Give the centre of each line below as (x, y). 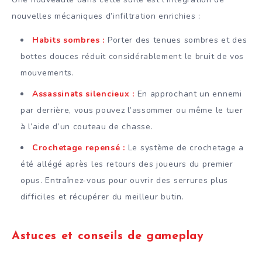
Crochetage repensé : (79, 148)
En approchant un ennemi (188, 94)
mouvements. (47, 73)
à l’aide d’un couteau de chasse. (87, 127)
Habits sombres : (69, 40)
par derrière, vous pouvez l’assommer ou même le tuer (132, 111)
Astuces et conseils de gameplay (108, 236)
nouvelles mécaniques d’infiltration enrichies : (106, 16)
